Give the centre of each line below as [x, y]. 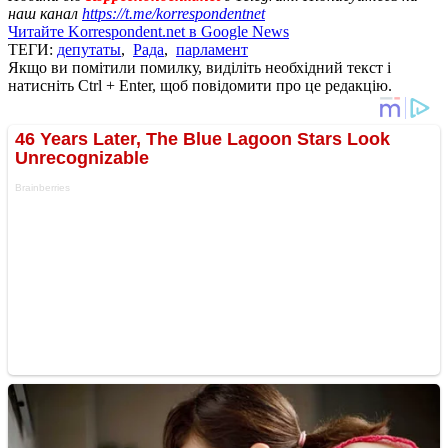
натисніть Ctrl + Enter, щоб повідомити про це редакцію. [200, 85]
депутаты [89, 49]
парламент [212, 49]
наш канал [45, 13]
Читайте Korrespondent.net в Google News [148, 31]
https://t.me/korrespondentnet [173, 13]
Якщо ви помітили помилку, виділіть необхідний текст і [199, 67]
